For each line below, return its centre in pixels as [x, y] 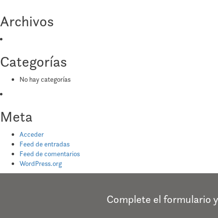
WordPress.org [41, 164]
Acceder [32, 135]
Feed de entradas [45, 144]
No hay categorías [45, 80]
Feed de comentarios [50, 154]
